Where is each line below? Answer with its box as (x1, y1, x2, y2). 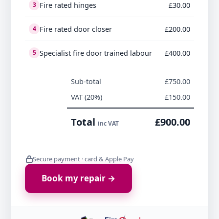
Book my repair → (42, 173, 115, 184)
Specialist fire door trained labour (40, 48, 152, 58)
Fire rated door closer (40, 24, 112, 34)
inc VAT (98, 119, 119, 128)
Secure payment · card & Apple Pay (33, 154, 134, 164)
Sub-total (71, 76, 101, 87)
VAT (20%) (71, 92, 102, 102)
